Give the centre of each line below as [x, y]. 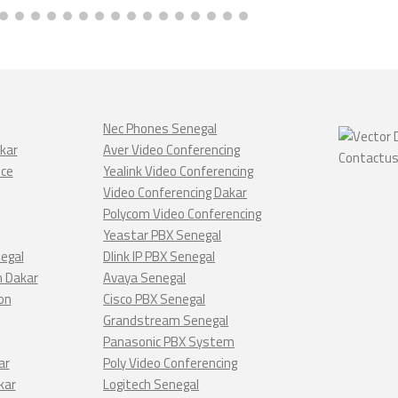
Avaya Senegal [145, 278]
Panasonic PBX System [169, 342]
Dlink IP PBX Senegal [159, 256]
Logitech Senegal [151, 384]
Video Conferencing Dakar [175, 192]
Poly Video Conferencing [171, 363]
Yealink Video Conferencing [179, 171]
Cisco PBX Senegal [155, 299]
